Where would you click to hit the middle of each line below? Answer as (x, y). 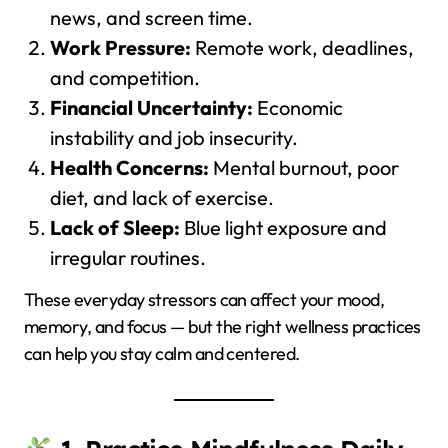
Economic (297, 108)
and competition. (124, 78)
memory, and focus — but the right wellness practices (222, 326)
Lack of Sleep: (114, 228)
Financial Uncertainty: (151, 108)
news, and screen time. (151, 18)
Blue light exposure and (283, 228)
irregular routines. (127, 258)
